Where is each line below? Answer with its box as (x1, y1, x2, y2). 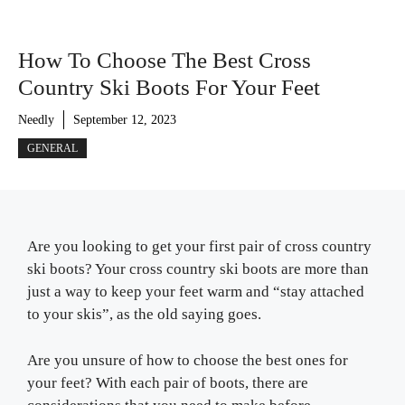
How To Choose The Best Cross (18, 48, 311, 72)
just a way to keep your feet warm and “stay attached (27, 283, 364, 300)
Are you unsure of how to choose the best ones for (27, 351, 348, 369)
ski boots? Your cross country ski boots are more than (27, 260, 369, 278)
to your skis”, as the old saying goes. (27, 306, 265, 323)
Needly (18, 113, 54, 127)
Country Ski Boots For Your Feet (18, 75, 320, 99)
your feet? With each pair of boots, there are (27, 373, 308, 391)
